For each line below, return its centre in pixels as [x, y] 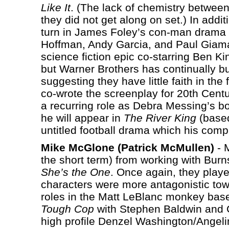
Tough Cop [67, 209]
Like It [55, 7]
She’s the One [75, 172]
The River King [160, 118]
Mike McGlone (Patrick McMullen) [127, 147]
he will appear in [82, 118]
